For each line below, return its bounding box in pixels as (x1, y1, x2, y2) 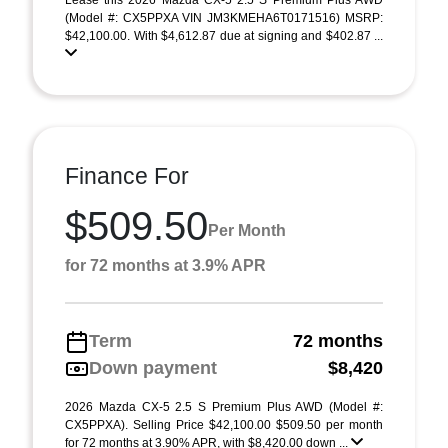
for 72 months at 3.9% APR (65, 257, 266, 274)
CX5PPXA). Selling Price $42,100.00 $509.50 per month (65, 418, 383, 432)
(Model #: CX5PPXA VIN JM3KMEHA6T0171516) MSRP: (65, 11, 383, 25)
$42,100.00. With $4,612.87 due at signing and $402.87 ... (65, 29, 383, 43)
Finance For (65, 163, 189, 189)
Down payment (89, 358, 217, 378)
